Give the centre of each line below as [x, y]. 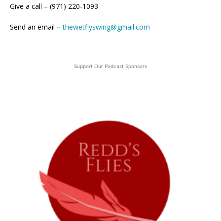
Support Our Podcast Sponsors [110, 66]
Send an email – [36, 27]
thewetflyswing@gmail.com [106, 27]
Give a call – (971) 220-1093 [54, 6]
